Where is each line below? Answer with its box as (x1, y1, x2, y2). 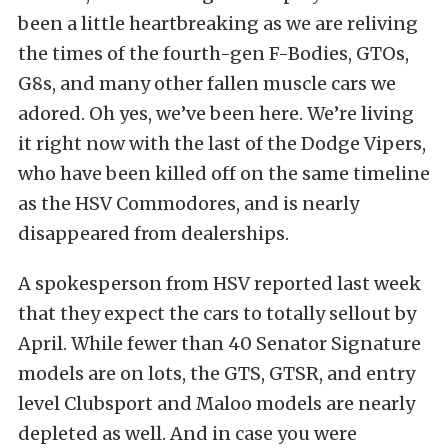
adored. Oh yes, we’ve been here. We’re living (18, 102, 414, 125)
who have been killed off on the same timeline (18, 162, 430, 185)
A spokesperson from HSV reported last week (18, 272, 421, 295)
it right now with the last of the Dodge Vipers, (18, 132, 426, 155)
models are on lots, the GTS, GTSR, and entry (18, 362, 415, 385)
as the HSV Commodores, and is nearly (18, 192, 359, 215)
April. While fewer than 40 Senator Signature (18, 332, 421, 355)
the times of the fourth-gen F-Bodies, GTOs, (18, 42, 409, 65)
